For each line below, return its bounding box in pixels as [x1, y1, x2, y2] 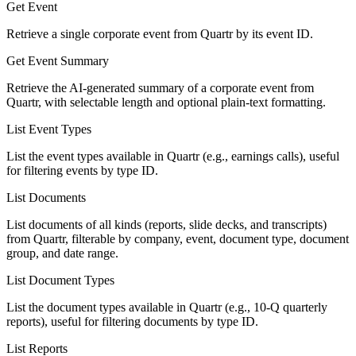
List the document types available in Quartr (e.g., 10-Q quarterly [6, 300, 327, 314]
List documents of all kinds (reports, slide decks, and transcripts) [6, 217, 327, 231]
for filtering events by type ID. [6, 163, 158, 177]
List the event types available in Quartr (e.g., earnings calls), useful [6, 149, 339, 163]
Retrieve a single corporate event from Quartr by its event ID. [6, 26, 313, 41]
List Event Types [6, 122, 91, 136]
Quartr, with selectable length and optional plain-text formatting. [6, 95, 326, 109]
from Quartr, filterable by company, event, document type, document [6, 231, 349, 246]
